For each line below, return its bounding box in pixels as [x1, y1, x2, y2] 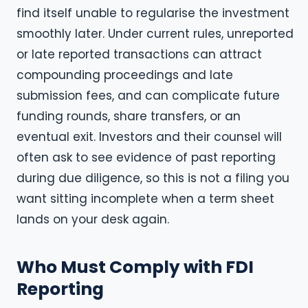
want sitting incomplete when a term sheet [16, 190, 274, 208]
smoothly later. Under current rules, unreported [16, 25, 294, 43]
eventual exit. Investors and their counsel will [16, 129, 282, 146]
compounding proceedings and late [16, 67, 233, 84]
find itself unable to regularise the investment [16, 5, 289, 22]
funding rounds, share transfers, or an [16, 108, 241, 125]
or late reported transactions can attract [16, 46, 262, 63]
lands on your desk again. [16, 211, 169, 228]
